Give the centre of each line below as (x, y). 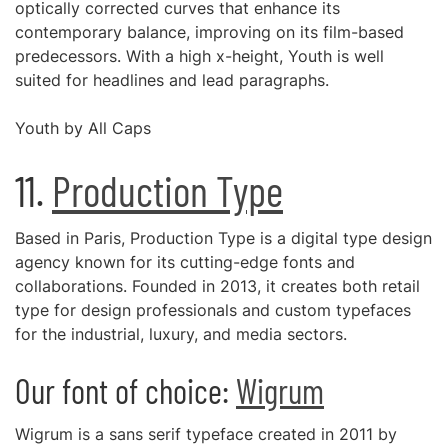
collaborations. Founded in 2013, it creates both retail (217, 286)
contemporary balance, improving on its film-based (209, 32)
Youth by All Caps (83, 128)
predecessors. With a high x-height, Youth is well (199, 56)
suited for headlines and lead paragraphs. (172, 80)
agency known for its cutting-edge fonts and (185, 262)
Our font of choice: (125, 390)
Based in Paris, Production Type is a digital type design (223, 238)
